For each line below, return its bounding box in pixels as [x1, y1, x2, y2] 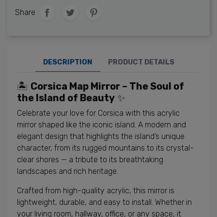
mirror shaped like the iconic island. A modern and [17, 120, 186, 129]
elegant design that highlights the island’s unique [17, 132, 185, 141]
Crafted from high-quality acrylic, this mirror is [17, 186, 174, 195]
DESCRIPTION [43, 58, 93, 66]
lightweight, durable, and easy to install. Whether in [17, 198, 192, 207]
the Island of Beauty [17, 92, 115, 104]
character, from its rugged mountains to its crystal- [17, 143, 194, 153]
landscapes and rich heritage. [17, 167, 118, 176]
